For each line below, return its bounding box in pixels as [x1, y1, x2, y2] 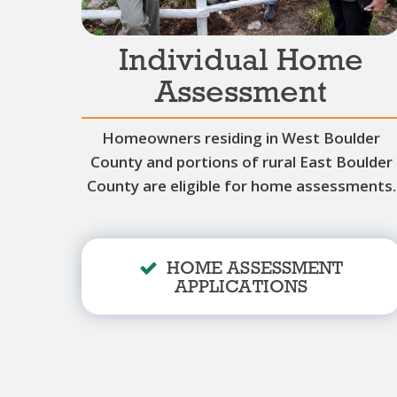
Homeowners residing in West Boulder [102, 128, 380, 149]
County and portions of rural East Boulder [90, 152, 393, 173]
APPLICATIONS [174, 278, 308, 298]
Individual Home [119, 46, 363, 79]
